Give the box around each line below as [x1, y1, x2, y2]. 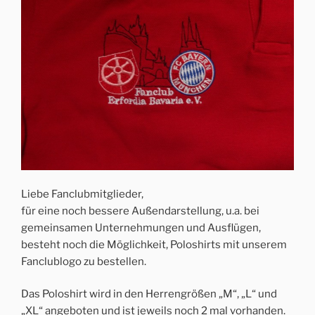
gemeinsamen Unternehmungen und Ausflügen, [21, 221, 261, 234]
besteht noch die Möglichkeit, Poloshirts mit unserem [21, 238, 287, 251]
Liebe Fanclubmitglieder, [21, 187, 143, 200]
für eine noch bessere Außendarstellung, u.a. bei [21, 204, 259, 217]
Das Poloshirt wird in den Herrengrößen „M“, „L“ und [21, 288, 277, 301]
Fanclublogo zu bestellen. [21, 255, 146, 268]
